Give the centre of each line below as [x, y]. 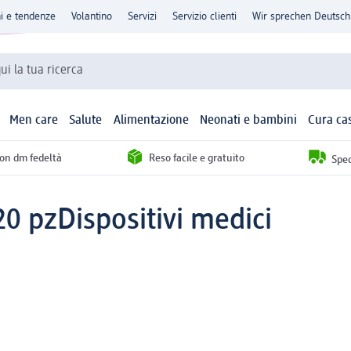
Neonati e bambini [248, 121]
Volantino [92, 16]
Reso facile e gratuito [196, 158]
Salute [86, 121]
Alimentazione [151, 121]
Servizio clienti [204, 16]
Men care [34, 121]
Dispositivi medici [165, 221]
